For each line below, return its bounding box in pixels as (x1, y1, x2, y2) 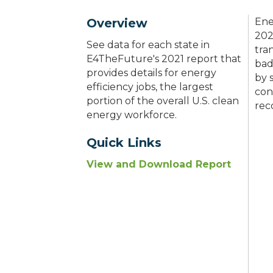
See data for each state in (87, 39, 210, 51)
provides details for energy (87, 67, 216, 79)
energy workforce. (87, 109, 177, 121)
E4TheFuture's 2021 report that (87, 53, 241, 65)
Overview (87, 16, 147, 31)
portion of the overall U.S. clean (87, 95, 239, 107)
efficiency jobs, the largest (87, 81, 213, 93)
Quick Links (87, 135, 161, 151)
